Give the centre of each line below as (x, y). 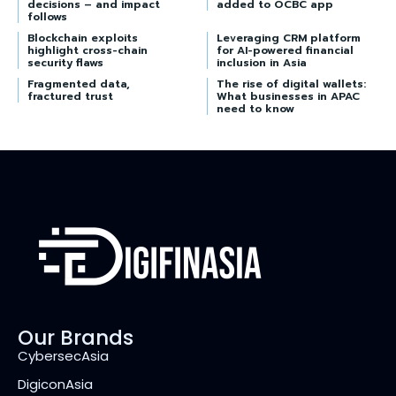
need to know (255, 108)
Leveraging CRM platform (289, 38)
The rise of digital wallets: (291, 84)
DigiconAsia (55, 384)
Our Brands (76, 337)
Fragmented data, (79, 84)
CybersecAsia (63, 355)
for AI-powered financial (285, 50)
